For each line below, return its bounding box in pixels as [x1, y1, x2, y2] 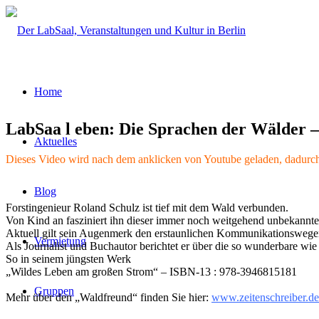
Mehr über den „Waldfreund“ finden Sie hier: [6, 291, 211, 303]
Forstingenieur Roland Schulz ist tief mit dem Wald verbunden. [6, 201, 288, 214]
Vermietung [34, 235, 86, 247]
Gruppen [34, 285, 74, 297]
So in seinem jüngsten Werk [6, 252, 131, 265]
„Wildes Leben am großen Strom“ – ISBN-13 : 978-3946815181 [6, 265, 297, 278]
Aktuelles [34, 135, 77, 147]
